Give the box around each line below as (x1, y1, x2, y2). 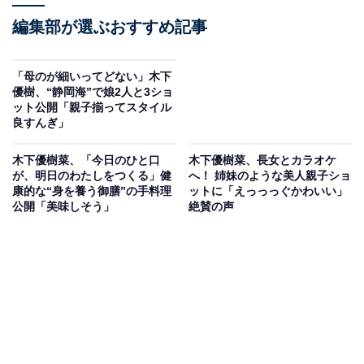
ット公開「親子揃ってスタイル (12, 101, 171, 115)
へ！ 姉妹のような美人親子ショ (188, 169, 351, 183)
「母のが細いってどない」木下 (12, 70, 171, 84)
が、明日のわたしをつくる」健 (12, 169, 171, 183)
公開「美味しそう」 (12, 200, 115, 214)
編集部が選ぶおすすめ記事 (12, 18, 207, 37)
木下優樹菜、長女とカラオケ (188, 154, 336, 167)
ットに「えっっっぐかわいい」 (188, 184, 348, 198)
